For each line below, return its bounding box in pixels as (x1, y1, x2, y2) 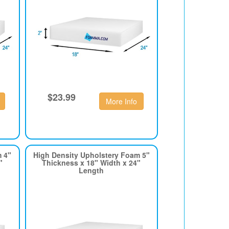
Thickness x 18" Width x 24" (42, 157, 141, 168)
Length (79, 165, 104, 175)
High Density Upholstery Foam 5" (33, 150, 150, 160)
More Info (105, 96, 137, 107)
